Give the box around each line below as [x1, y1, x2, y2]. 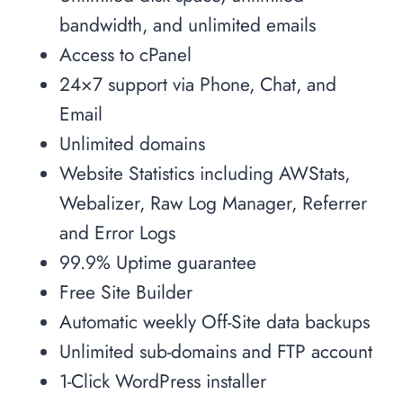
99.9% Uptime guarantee [59, 248, 256, 276]
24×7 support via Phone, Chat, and [59, 70, 336, 98]
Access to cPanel [59, 40, 192, 68]
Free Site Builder [59, 278, 193, 306]
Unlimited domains [59, 130, 205, 157]
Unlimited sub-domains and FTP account [59, 337, 372, 365]
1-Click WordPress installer [59, 367, 266, 395]
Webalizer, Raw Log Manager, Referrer [59, 189, 367, 217]
